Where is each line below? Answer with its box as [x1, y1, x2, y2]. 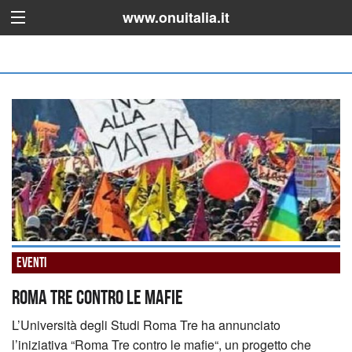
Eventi [16, 254, 46, 270]
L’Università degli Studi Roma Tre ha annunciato [12, 316, 280, 334]
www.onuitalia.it [123, 7, 229, 27]
